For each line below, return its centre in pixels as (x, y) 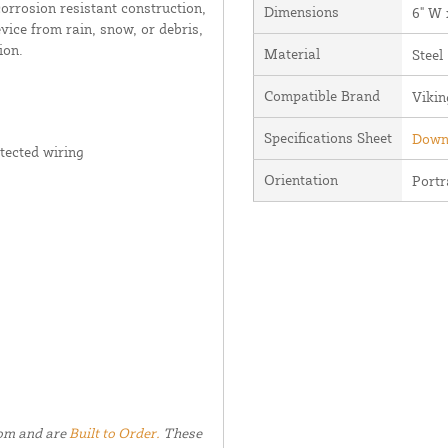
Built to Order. (114, 432)
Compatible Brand (321, 95)
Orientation (300, 179)
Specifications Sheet (327, 137)
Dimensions (301, 11)
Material (291, 53)
